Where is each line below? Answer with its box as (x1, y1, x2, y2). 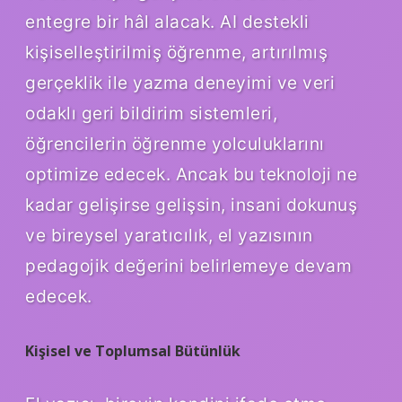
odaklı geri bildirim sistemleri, (25, 102, 277, 125)
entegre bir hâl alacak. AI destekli (25, 11, 310, 33)
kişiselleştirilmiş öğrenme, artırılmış (25, 41, 328, 64)
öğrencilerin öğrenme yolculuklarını (25, 133, 325, 155)
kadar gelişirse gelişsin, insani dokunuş (25, 194, 357, 216)
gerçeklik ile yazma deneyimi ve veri (25, 72, 335, 94)
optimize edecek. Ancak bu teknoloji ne (25, 163, 357, 186)
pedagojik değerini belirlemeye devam (25, 255, 352, 277)
